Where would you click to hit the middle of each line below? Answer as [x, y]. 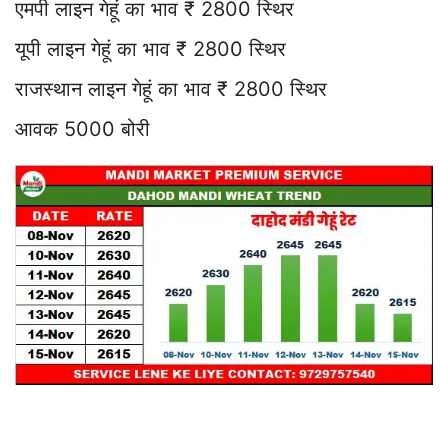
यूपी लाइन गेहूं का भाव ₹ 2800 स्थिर [150, 48]
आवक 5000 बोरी [82, 128]
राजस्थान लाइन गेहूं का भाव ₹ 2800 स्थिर [171, 88]
